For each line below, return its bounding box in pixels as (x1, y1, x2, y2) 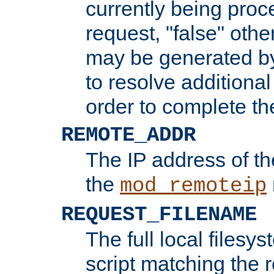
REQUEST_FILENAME (61, 202, 257, 226)
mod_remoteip (120, 174, 267, 198)
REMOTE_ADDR (61, 123, 196, 147)
